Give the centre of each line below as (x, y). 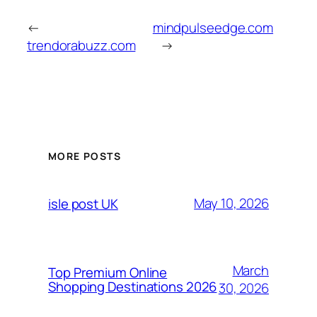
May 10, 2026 (231, 203)
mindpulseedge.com (213, 28)
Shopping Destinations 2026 (133, 286)
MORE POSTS (85, 156)
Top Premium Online (108, 272)
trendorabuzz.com (81, 46)
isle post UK (83, 203)
